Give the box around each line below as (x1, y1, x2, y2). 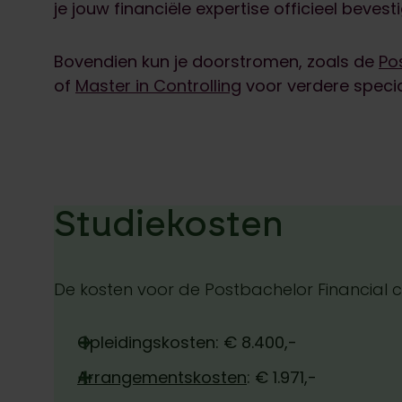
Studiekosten (54, 202, 284, 245)
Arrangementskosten (77, 366, 247, 389)
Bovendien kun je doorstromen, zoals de (54, 50, 379, 73)
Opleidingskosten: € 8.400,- (77, 331, 297, 354)
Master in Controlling (75, 74, 241, 97)
